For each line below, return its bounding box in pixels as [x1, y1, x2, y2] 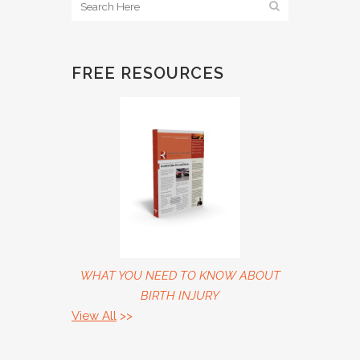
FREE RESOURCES [72, 63, 224, 83]
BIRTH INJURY [141, 288, 219, 303]
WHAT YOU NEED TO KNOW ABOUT [80, 268, 280, 283]
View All [72, 309, 117, 323]
